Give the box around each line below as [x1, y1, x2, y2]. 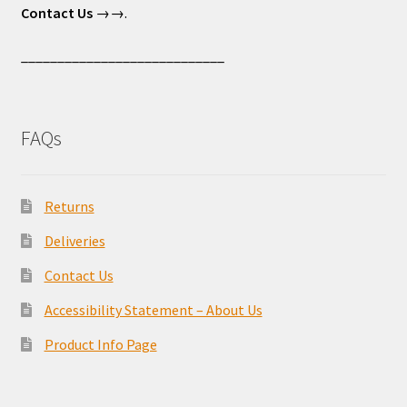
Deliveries [44, 231, 105, 250]
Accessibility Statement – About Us [44, 300, 263, 319]
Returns [44, 196, 94, 215]
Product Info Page [44, 334, 157, 353]
